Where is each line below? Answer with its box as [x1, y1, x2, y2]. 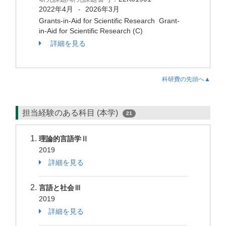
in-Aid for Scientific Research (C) [39, 27, 143, 35]
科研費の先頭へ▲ [162, 76, 210, 83]
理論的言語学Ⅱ [39, 135, 88, 143]
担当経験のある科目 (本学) [22, 108, 120, 117]
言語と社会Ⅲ [39, 184, 81, 192]
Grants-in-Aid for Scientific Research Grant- [39, 17, 180, 25]
